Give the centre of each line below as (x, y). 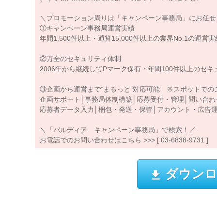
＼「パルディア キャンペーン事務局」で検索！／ (118, 130)
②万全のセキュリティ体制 (80, 58)
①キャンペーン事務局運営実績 (87, 28)
